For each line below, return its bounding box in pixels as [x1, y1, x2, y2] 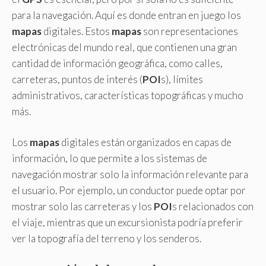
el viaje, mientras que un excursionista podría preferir [12, 216, 243, 229]
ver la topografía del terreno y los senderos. [12, 232, 201, 245]
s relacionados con [172, 200, 254, 213]
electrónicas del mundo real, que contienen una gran [12, 40, 237, 53]
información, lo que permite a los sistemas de [12, 152, 207, 164]
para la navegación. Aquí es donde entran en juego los [12, 8, 241, 21]
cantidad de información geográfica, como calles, [12, 56, 223, 69]
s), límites [161, 72, 203, 85]
